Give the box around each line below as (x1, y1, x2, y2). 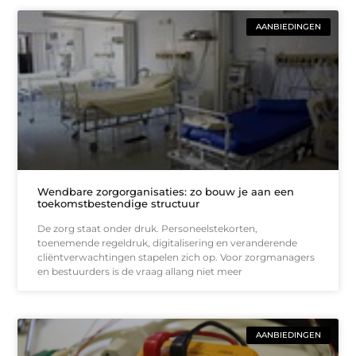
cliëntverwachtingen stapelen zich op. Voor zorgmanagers (37, 251, 315, 264)
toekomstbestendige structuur (37, 197, 200, 211)
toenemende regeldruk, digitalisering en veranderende (37, 237, 298, 250)
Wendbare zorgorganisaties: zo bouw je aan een (37, 185, 295, 199)
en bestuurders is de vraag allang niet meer (37, 265, 243, 278)
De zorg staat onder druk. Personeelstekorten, (37, 222, 258, 235)
